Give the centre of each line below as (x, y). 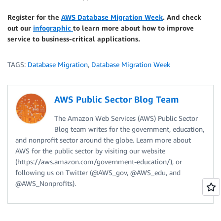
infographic (53, 28)
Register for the (34, 17)
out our (20, 28)
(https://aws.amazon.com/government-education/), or (99, 162)
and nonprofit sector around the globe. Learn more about (103, 140)
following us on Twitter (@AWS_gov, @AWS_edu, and (98, 173)
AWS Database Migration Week (112, 17)
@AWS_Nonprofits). (46, 184)
